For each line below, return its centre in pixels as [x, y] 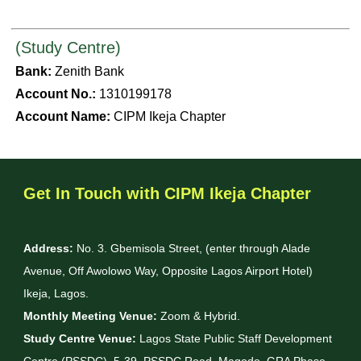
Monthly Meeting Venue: [90, 316]
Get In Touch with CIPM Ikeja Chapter [167, 194]
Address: [48, 249]
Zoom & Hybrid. [198, 316]
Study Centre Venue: [79, 339]
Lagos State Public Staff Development [234, 339]
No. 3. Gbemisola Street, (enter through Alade [191, 249]
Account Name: [63, 117]
